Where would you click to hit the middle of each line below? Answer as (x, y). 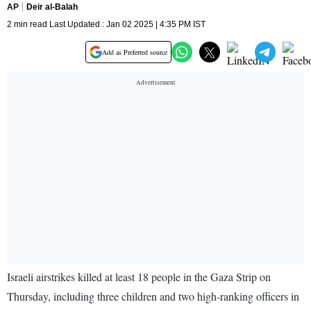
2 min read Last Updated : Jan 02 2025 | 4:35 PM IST (106, 25)
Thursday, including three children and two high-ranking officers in (153, 296)
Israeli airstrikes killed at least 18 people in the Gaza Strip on (139, 277)
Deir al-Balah (52, 7)
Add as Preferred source (135, 52)
